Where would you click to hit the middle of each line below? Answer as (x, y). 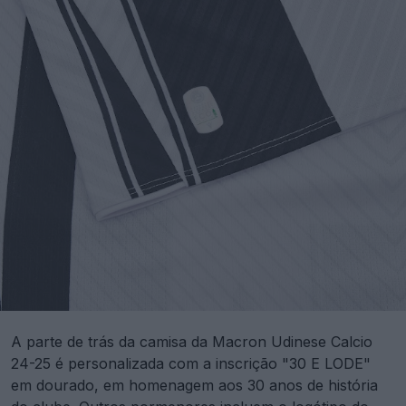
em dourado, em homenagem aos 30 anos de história (194, 385)
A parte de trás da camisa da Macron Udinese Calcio (192, 342)
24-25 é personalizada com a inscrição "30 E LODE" (191, 363)
